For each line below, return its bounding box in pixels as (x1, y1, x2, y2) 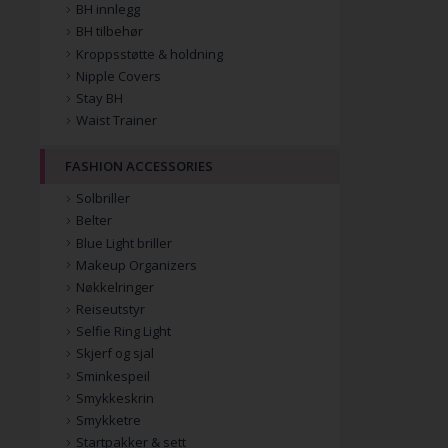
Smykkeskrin (76, 388, 154, 407)
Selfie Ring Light (76, 322, 171, 341)
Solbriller (76, 189, 130, 208)
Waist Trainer (76, 111, 157, 130)
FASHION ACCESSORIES (65, 156, 213, 175)
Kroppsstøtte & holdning (76, 44, 223, 63)
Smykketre (76, 411, 141, 430)
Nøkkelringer (76, 277, 154, 296)
